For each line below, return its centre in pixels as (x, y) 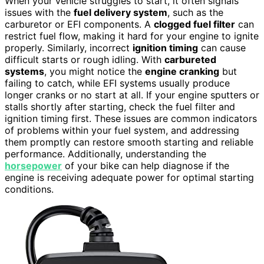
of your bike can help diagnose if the (146, 166)
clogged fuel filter (194, 24)
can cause (222, 48)
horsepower (33, 166)
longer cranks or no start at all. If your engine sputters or (132, 95)
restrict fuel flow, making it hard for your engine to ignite (132, 36)
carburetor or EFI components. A (79, 24)
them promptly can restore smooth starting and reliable (129, 142)
